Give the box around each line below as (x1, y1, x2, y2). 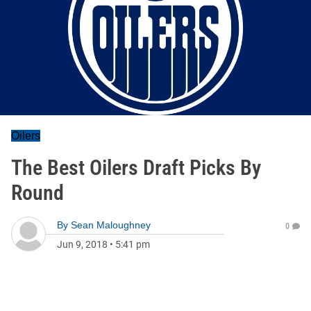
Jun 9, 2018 (57, 239, 108, 250)
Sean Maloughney (71, 219, 151, 230)
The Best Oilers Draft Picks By (11, 155, 261, 180)
